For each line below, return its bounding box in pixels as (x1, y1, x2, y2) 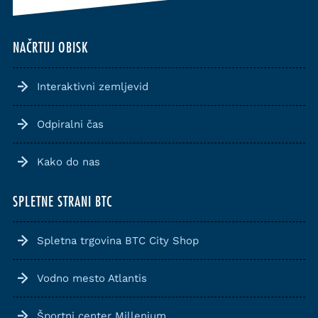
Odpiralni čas (37, 118, 104, 131)
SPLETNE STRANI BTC (13, 194, 112, 210)
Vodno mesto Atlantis (37, 272, 147, 285)
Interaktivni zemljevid (37, 80, 148, 94)
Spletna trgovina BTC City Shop (37, 234, 199, 248)
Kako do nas (37, 155, 100, 169)
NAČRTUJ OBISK (13, 40, 88, 56)
